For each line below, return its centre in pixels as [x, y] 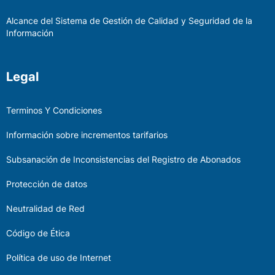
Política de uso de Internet [59, 258]
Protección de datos [47, 184]
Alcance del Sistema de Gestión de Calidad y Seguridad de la [129, 21]
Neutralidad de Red [45, 209]
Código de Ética [38, 233]
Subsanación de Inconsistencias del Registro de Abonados [123, 160]
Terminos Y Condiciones [54, 110]
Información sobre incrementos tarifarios [87, 135]
